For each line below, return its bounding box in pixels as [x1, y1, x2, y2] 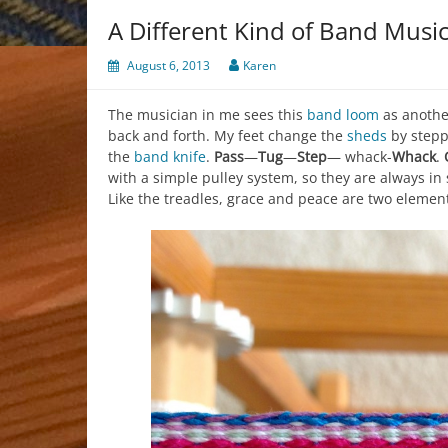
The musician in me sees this [108, 104, 307, 124]
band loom [307, 104, 379, 124]
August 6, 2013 [127, 56, 210, 74]
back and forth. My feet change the [108, 125, 347, 145]
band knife [134, 146, 206, 166]
